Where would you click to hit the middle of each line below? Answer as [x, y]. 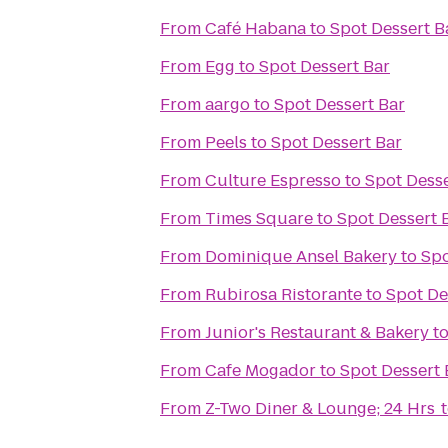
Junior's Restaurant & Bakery [317, 332]
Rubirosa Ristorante [283, 294]
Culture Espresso [273, 180]
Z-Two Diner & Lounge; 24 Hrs [321, 408]
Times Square [259, 218]
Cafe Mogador [260, 370]
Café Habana [255, 28]
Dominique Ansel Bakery [301, 256]
